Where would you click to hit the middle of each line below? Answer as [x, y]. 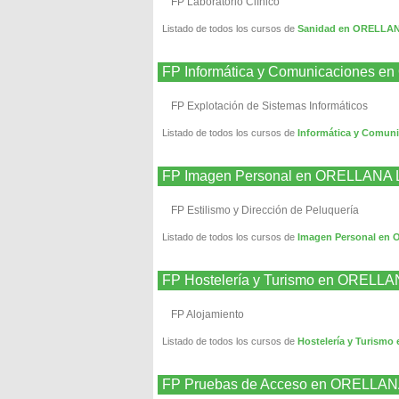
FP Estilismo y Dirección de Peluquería [265, 210]
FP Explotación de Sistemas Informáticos [269, 106]
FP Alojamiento [208, 314]
